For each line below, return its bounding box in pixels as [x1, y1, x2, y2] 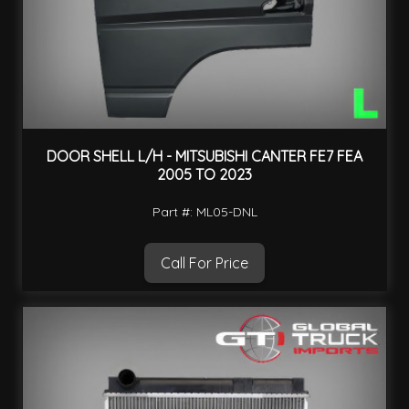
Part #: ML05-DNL [152, 204, 257, 221]
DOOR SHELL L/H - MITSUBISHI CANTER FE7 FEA [47, 146, 362, 165]
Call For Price [161, 254, 248, 273]
